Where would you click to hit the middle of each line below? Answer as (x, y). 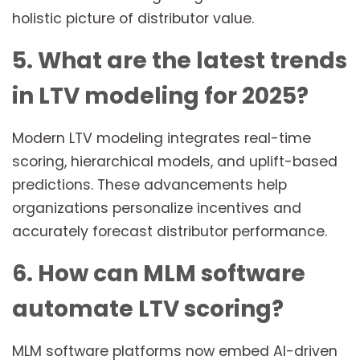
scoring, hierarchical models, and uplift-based (175, 162)
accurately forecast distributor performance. (170, 232)
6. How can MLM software (159, 274)
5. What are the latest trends (180, 61)
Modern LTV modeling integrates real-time (162, 139)
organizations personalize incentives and (157, 209)
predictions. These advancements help (149, 185)
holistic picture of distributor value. (133, 19)
